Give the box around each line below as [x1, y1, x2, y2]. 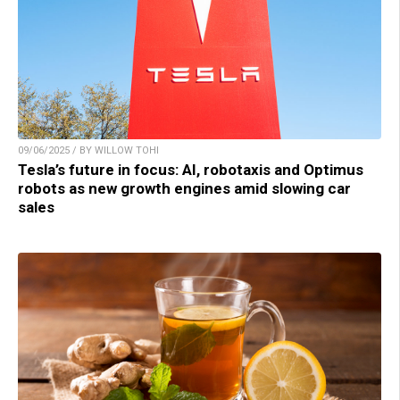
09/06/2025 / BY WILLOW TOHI [18, 145, 159, 157]
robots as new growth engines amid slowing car [18, 179, 351, 198]
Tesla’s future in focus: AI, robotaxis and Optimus [18, 161, 363, 179]
